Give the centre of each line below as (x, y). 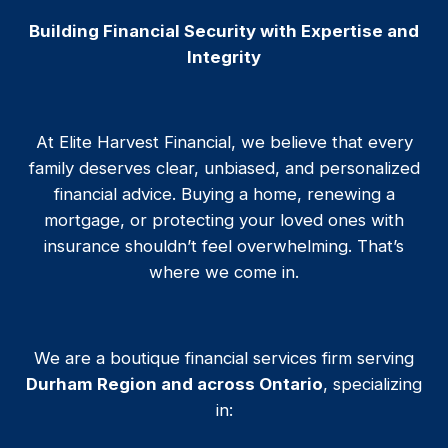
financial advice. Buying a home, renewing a (224, 194)
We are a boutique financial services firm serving (224, 357)
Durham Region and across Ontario (174, 383)
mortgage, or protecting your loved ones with (224, 220)
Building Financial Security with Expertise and (224, 30)
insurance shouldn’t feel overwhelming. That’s (224, 246)
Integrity (224, 56)
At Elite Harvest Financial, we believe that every (224, 142)
